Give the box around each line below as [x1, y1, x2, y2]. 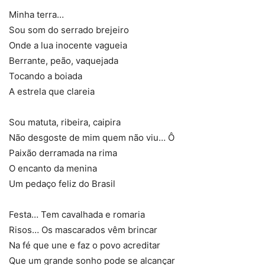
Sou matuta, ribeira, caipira [9, 117, 121, 128]
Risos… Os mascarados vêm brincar [9, 224, 157, 235]
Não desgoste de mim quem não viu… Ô [9, 132, 174, 143]
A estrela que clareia [9, 86, 95, 97]
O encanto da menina [9, 163, 97, 174]
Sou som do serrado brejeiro [9, 24, 129, 35]
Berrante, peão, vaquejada [9, 55, 118, 66]
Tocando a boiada [9, 70, 82, 82]
